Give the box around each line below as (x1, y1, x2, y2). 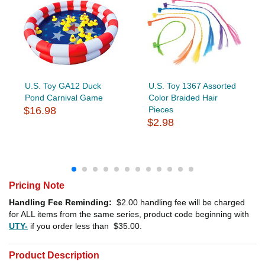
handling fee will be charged (140, 197, 245, 207)
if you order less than (28, 221, 111, 231)
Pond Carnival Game (24, 92, 103, 102)
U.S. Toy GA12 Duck (24, 80, 101, 91)
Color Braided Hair (148, 92, 218, 102)
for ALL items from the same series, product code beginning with (9, 209, 249, 219)
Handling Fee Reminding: (9, 197, 112, 207)
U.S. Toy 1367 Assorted (148, 80, 236, 91)
